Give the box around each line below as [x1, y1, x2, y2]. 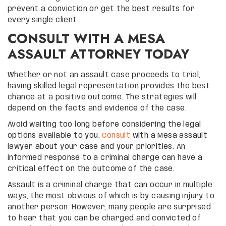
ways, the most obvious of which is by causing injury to [8, 192, 214, 200]
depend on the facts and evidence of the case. [8, 104, 187, 112]
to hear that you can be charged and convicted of [8, 214, 201, 222]
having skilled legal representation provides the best [8, 82, 210, 90]
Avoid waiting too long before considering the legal [8, 121, 201, 128]
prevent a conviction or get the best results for [8, 5, 195, 13]
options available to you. [8, 132, 102, 139]
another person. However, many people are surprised [8, 203, 211, 211]
